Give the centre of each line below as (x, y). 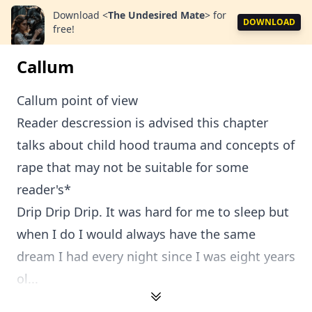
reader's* (44, 189)
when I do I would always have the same (136, 234)
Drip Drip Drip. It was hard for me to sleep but (153, 212)
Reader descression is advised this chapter (142, 123)
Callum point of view (77, 100)
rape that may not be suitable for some (133, 167)
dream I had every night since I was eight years (156, 256)
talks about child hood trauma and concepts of (156, 145)
